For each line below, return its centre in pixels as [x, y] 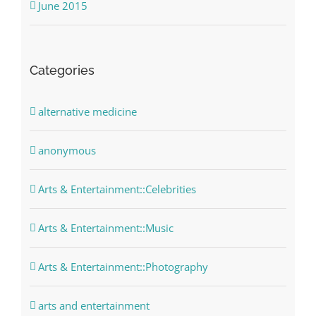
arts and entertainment [93, 306]
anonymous [67, 151]
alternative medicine [87, 112]
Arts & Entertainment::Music [105, 228]
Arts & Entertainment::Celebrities [117, 189]
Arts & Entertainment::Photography [123, 267]
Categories [62, 70]
